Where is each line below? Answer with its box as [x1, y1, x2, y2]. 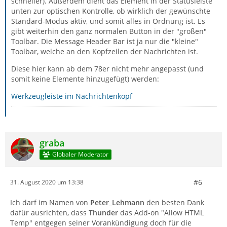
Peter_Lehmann [90, 197, 144, 207]
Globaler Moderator [52, 150, 108, 159]
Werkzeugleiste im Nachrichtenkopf [11, 91, 132, 101]
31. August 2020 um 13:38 [10, 178, 84, 187]
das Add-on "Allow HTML [118, 207, 204, 217]
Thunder [89, 207, 118, 217]
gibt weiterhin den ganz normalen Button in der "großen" [11, 26, 207, 36]
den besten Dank [144, 197, 204, 207]
